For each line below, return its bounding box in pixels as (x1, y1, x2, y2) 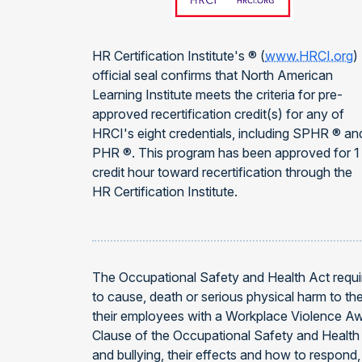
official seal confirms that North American (92, 67, 333, 83)
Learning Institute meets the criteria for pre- (92, 86, 343, 103)
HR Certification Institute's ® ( (92, 48, 265, 64)
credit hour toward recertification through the (92, 164, 352, 180)
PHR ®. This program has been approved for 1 (92, 145, 360, 161)
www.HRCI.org (265, 48, 353, 64)
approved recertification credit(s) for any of (92, 106, 344, 122)
